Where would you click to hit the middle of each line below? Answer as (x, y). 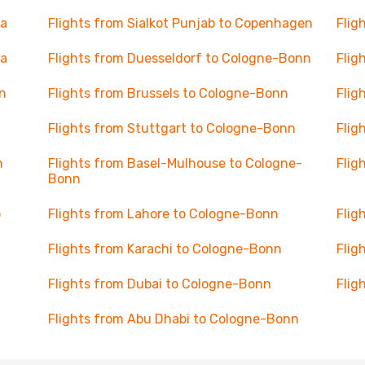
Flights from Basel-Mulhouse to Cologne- (175, 163)
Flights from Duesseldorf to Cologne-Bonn (179, 58)
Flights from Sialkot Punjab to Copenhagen (180, 23)
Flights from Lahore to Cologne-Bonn (163, 214)
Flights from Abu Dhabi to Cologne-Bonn (173, 319)
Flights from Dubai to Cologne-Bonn (159, 284)
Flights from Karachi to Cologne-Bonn (165, 249)
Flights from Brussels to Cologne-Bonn (168, 93)
